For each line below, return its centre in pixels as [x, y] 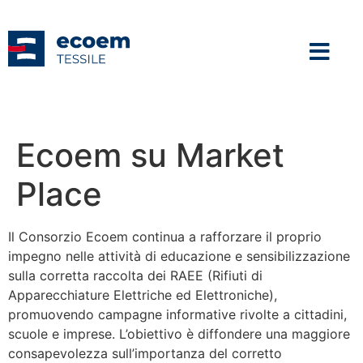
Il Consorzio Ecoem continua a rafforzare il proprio [165, 237]
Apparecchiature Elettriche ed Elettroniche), [143, 295]
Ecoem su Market [150, 155]
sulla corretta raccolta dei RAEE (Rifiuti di [135, 275]
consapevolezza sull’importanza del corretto [145, 353]
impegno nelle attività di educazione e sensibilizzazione [179, 256]
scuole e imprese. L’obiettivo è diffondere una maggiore [179, 334]
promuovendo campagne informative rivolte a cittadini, [177, 314]
